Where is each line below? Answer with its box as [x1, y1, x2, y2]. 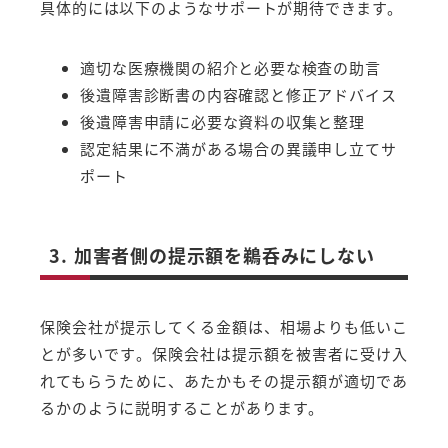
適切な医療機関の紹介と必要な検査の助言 [80, 56, 381, 78]
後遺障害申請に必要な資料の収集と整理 [80, 110, 365, 132]
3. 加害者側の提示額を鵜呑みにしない [49, 241, 375, 268]
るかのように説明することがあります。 [40, 396, 324, 418]
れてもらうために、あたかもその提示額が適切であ [40, 369, 408, 391]
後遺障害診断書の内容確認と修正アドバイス [80, 83, 397, 105]
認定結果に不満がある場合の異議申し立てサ [80, 137, 397, 159]
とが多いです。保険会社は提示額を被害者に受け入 [40, 342, 408, 364]
